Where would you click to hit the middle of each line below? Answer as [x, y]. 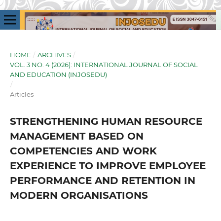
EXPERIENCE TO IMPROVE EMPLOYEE [108, 166]
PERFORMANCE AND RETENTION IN [102, 180]
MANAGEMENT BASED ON [76, 136]
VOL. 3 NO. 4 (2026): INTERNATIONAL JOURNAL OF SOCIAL [104, 64]
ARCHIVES [54, 55]
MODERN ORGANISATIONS [79, 195]
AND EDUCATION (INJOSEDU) [58, 74]
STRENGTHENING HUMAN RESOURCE [106, 121]
